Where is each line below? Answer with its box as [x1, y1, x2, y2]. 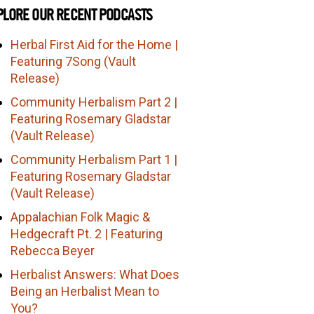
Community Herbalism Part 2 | [11, 94, 178, 109]
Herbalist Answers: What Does [11, 266, 180, 282]
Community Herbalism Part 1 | [11, 151, 178, 167]
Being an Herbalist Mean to [11, 283, 160, 299]
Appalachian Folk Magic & [11, 209, 151, 224]
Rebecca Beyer [11, 243, 95, 258]
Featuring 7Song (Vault [11, 53, 137, 69]
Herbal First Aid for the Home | [11, 36, 179, 52]
